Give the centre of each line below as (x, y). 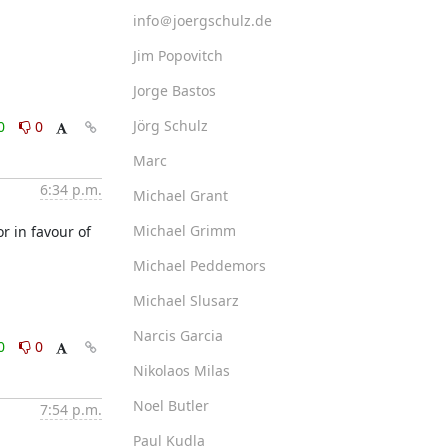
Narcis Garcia (177, 335)
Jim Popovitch (177, 55)
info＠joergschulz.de (202, 20)
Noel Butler (170, 405)
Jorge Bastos (174, 90)
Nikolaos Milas (181, 370)
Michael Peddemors (199, 265)
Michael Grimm (184, 230)
